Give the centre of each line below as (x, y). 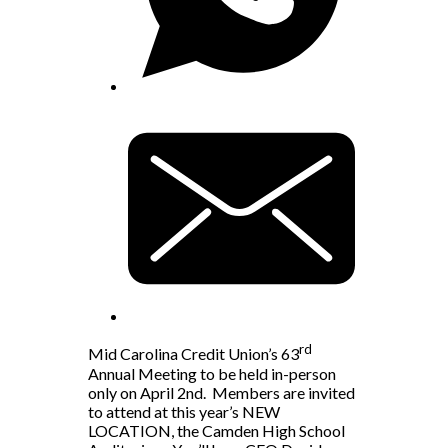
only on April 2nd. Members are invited (221, 392)
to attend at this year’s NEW (184, 411)
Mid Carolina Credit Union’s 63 (193, 354)
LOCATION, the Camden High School (216, 430)
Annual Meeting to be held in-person (212, 373)
